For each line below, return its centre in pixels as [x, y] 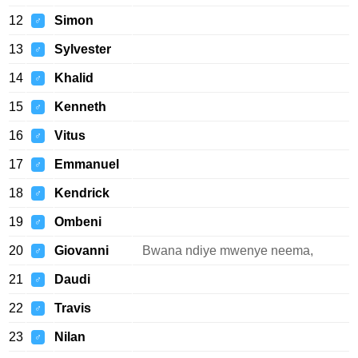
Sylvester [83, 49]
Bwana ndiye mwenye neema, [228, 251]
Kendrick [82, 193]
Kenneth [80, 107]
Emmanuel [87, 164]
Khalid [74, 78]
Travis [73, 308]
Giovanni [82, 251]
